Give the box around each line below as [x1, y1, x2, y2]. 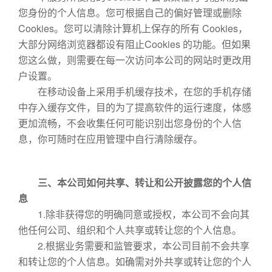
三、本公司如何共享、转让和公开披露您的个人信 [18, 175, 251, 189]
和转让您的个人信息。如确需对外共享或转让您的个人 [18, 254, 251, 268]
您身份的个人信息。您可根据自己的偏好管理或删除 [18, 5, 242, 19]
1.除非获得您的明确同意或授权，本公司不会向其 [18, 207, 250, 221]
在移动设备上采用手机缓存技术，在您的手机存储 [18, 84, 251, 98]
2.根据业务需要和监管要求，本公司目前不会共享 [18, 239, 250, 253]
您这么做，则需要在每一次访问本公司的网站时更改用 [18, 53, 251, 67]
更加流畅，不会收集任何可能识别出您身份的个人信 [18, 116, 242, 130]
